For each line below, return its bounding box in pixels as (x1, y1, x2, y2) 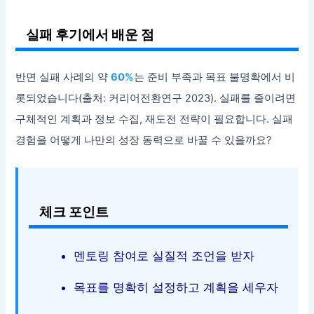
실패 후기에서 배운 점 (26, 26, 155, 43)
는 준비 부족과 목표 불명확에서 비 (134, 71, 296, 84)
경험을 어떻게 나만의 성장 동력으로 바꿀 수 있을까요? (15, 134, 272, 147)
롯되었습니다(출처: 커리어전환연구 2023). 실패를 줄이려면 (15, 92, 296, 105)
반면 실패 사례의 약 (15, 71, 111, 84)
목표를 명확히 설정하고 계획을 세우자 (74, 280, 279, 294)
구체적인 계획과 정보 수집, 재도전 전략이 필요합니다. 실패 (15, 113, 294, 126)
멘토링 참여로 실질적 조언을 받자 (74, 248, 255, 263)
